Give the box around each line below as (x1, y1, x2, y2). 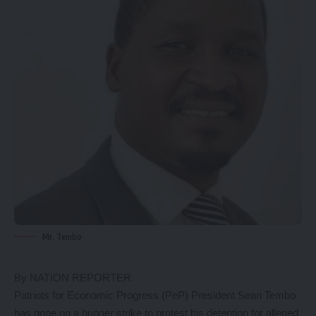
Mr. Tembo (42, 231, 82, 242)
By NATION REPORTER (14, 272, 131, 284)
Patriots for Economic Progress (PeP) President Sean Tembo (14, 289, 296, 301)
